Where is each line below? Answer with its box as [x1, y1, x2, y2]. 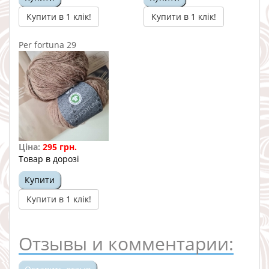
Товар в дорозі [19, 153, 79, 165]
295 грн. [43, 141, 77, 153]
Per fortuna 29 [19, 38, 76, 50]
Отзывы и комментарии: [19, 231, 234, 256]
